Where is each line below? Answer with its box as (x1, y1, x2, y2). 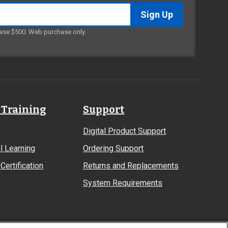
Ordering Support (83, 144, 144, 153)
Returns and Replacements (83, 161, 179, 170)
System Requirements (83, 178, 163, 188)
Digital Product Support (83, 126, 166, 136)
